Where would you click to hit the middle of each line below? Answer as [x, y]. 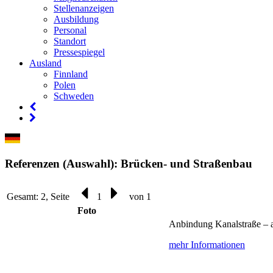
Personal [70, 30]
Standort [70, 41]
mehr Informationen [207, 245]
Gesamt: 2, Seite [39, 197]
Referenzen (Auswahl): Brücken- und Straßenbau [129, 163]
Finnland [71, 74]
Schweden [74, 96]
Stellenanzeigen [84, 8]
